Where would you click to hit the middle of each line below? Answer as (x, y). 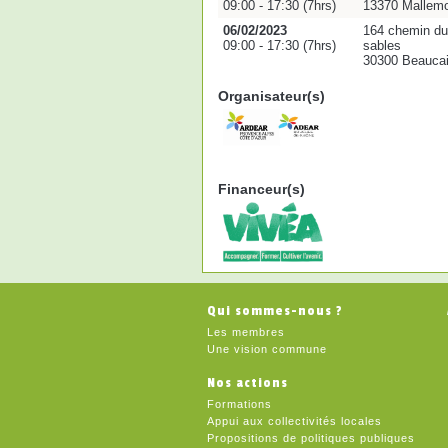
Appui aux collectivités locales (294, 420)
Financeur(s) (261, 188)
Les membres (246, 331)
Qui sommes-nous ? (275, 310)
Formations (239, 403)
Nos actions (247, 382)
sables (382, 45)
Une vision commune (267, 348)
